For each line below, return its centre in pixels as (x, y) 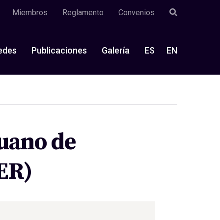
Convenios (137, 13)
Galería (116, 50)
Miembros (30, 13)
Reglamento (83, 13)
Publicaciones (59, 50)
